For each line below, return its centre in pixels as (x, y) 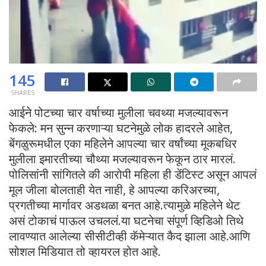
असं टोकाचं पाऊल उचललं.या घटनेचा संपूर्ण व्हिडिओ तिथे (126, 220)
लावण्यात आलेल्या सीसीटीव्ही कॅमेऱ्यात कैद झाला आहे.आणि (129, 236)
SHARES (22, 92)
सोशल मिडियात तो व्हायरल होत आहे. (85, 251)
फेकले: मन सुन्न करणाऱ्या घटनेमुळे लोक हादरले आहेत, (121, 128)
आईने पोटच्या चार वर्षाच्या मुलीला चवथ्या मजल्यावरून (118, 112)
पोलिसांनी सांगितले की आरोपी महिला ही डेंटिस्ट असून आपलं (133, 174)
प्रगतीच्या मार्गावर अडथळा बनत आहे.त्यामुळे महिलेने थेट (124, 205)
